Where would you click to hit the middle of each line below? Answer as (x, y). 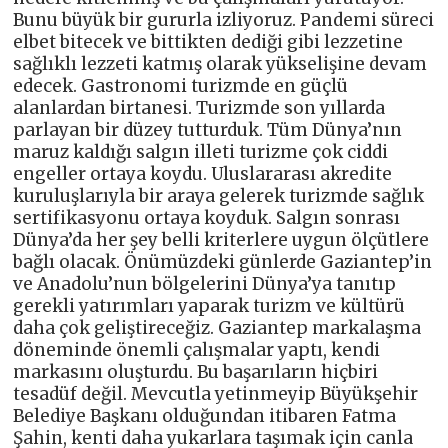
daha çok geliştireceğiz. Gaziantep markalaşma (217, 328)
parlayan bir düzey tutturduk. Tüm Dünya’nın (208, 130)
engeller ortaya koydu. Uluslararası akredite (203, 174)
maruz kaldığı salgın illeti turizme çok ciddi (201, 152)
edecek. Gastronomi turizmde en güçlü (181, 86)
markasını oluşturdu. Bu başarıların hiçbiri (196, 372)
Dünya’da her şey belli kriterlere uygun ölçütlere (221, 240)
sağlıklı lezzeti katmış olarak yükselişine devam (220, 64)
